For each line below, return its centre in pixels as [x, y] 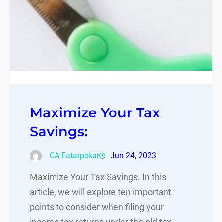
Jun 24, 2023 [133, 156]
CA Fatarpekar [74, 156]
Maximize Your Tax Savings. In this [98, 178]
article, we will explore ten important [101, 193]
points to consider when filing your [97, 207]
